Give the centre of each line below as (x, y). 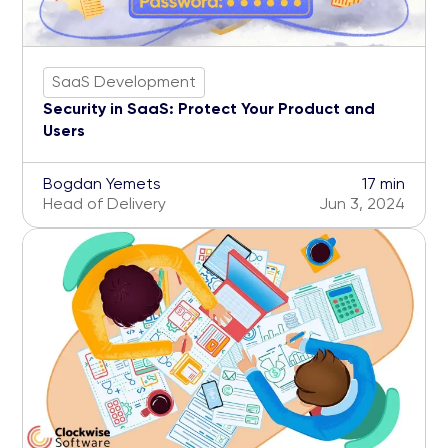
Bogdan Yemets (102, 183)
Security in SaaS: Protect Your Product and (209, 108)
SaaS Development (124, 82)
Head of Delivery (104, 203)
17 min (383, 183)
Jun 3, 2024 (362, 203)
